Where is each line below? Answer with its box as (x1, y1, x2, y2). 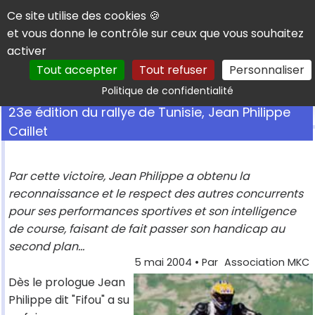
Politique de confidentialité (102, 84, 233, 98)
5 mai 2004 (134, 255, 192, 270)
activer (7, 43, 46, 59)
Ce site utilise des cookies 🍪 (7, 8, 160, 24)
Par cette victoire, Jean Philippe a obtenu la (8, 168, 250, 185)
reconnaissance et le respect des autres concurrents (8, 186, 303, 202)
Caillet (8, 122, 48, 141)
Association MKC (224, 255, 309, 270)
